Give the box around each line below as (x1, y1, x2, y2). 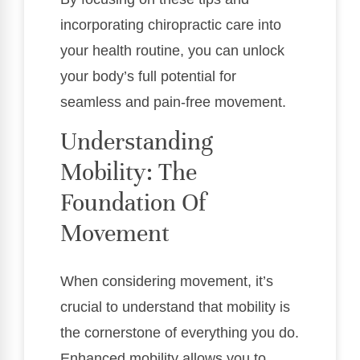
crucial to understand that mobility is (60, 298, 290, 315)
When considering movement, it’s (60, 272, 273, 289)
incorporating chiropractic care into (60, 17, 281, 34)
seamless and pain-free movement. (60, 94, 286, 111)
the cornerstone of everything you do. (60, 324, 299, 341)
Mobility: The (60, 157, 197, 187)
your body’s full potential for (60, 68, 236, 85)
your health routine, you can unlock (60, 43, 284, 59)
